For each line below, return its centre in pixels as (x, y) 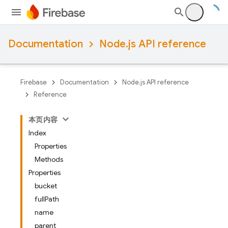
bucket (46, 186)
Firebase (34, 82)
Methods (49, 159)
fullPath (47, 199)
